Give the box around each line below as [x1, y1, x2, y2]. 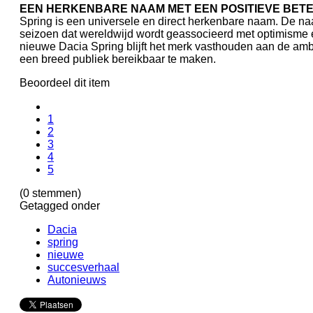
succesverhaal [48, 261, 119, 273]
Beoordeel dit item [20, 76, 110, 89]
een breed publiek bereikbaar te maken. [20, 52, 216, 65]
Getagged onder [20, 199, 100, 212]
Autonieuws [48, 273, 106, 286]
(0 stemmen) [20, 187, 81, 199]
